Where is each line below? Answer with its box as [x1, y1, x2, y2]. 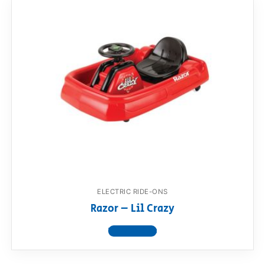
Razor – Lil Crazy [91, 201, 174, 217]
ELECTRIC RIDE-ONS [97, 187, 168, 196]
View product [108, 225, 157, 237]
